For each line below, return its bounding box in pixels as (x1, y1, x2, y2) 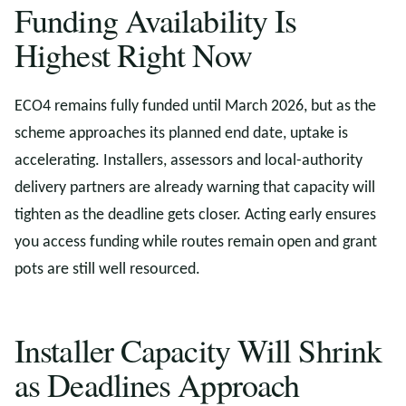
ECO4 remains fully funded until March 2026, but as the (14, 98, 376, 115)
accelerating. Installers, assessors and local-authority (14, 152, 362, 169)
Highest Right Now (14, 33, 252, 76)
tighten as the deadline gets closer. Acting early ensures (14, 207, 376, 224)
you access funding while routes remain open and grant (14, 234, 377, 251)
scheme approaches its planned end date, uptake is (14, 125, 348, 142)
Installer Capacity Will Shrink (14, 328, 382, 372)
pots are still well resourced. (14, 261, 200, 278)
